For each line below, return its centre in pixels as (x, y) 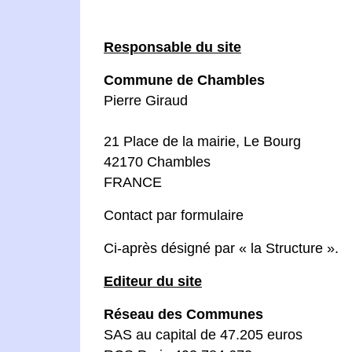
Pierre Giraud (146, 101)
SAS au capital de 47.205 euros (203, 335)
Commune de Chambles (184, 80)
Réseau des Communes (183, 314)
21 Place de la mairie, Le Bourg (202, 141)
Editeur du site (153, 281)
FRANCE (133, 182)
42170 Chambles (157, 162)
